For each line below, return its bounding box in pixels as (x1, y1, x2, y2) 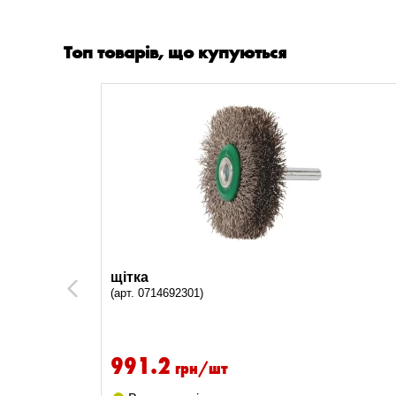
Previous (69, 281, 114, 295)
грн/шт (175, 355, 228, 377)
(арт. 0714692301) (110, 286, 203, 300)
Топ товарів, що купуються (64, 41, 286, 63)
